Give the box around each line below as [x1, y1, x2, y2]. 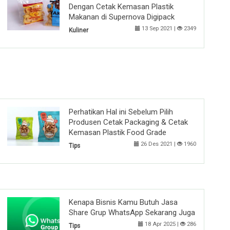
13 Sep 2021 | [140, 25, 177, 32]
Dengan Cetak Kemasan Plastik [69, 2, 174, 11]
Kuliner [69, 26, 88, 34]
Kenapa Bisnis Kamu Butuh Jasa [69, 197, 178, 207]
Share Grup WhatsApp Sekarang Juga [69, 207, 195, 217]
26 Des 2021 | [139, 141, 177, 148]
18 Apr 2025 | [143, 220, 180, 227]
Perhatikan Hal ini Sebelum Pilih [69, 107, 173, 117]
